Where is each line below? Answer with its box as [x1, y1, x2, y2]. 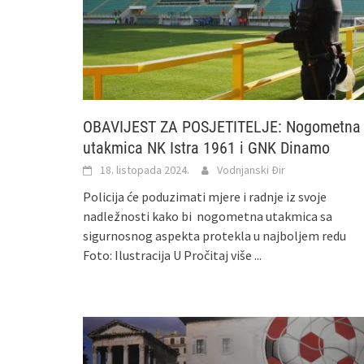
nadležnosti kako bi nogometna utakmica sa [83, 208, 332, 225]
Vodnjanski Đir [217, 162, 285, 178]
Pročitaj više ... [184, 247, 262, 264]
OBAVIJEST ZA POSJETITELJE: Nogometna [83, 117, 361, 137]
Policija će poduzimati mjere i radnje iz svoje [83, 188, 327, 206]
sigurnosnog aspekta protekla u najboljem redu [83, 227, 346, 245]
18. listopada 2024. [100, 162, 189, 178]
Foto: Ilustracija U [83, 247, 184, 264]
